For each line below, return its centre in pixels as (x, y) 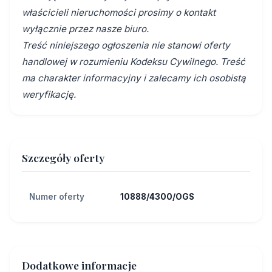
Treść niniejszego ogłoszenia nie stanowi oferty (126, 46)
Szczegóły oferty (63, 158)
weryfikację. (49, 95)
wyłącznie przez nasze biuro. (85, 29)
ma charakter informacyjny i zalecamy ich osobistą (134, 78)
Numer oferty (57, 197)
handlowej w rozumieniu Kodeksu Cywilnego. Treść (134, 62)
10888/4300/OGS (157, 197)
